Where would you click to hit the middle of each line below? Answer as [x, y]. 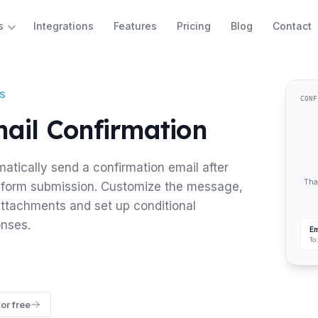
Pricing [193, 26]
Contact [292, 26]
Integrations [63, 26]
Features [135, 26]
